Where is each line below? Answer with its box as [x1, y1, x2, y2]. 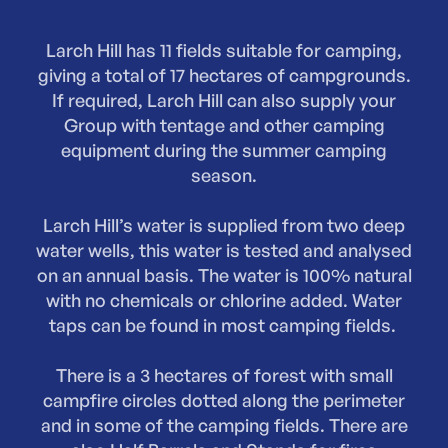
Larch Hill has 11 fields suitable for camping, [46, 38, 402, 61]
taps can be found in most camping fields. [48, 313, 400, 336]
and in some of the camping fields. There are [40, 413, 408, 436]
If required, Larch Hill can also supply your [52, 88, 396, 111]
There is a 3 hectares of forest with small [55, 363, 393, 386]
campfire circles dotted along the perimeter [43, 388, 405, 411]
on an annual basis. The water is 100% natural [36, 263, 412, 286]
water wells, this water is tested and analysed [36, 238, 412, 261]
